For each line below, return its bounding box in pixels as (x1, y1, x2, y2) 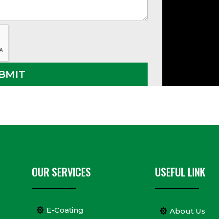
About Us (169, 206, 205, 216)
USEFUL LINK (154, 163, 205, 179)
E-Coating (46, 205, 84, 215)
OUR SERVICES (31, 163, 91, 179)
